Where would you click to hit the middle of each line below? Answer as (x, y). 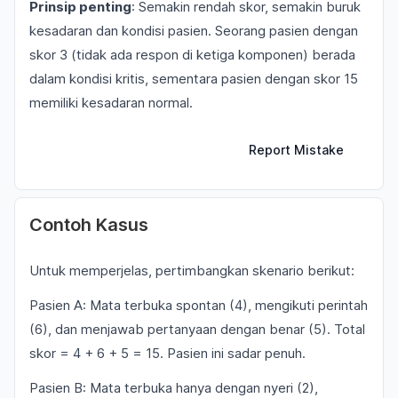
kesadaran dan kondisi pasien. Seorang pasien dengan (194, 31)
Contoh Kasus (89, 225)
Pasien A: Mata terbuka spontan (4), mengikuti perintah (199, 305)
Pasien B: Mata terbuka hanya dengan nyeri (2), (174, 388)
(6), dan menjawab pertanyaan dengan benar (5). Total (197, 329)
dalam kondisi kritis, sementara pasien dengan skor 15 (194, 79)
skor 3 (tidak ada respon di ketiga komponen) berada (192, 55)
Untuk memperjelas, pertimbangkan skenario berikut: (192, 271)
